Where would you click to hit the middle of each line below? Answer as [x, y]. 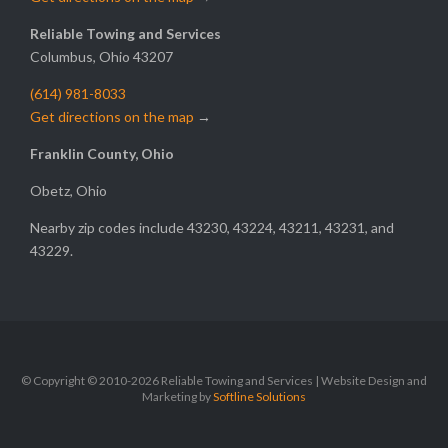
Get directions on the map [112, 117]
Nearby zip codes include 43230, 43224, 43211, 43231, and [212, 228]
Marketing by [177, 397]
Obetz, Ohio [68, 191]
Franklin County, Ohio [102, 154]
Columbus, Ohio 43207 [101, 57]
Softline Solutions [259, 397]
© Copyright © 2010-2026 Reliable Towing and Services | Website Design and [224, 381]
